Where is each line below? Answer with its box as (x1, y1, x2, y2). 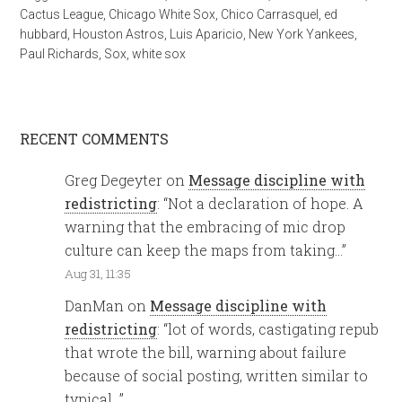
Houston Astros (73, 27, 165, 41)
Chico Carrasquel (221, 7, 319, 22)
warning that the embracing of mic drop (65, 217, 346, 236)
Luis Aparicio (170, 27, 244, 41)
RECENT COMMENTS (20, 129, 170, 148)
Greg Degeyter (65, 170, 163, 189)
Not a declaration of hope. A (168, 194, 364, 213)
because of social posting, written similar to (65, 366, 369, 386)
